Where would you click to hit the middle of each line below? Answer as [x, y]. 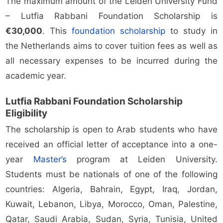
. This [57, 31]
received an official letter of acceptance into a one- [111, 145]
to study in [191, 31]
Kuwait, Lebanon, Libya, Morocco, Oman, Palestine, [111, 204]
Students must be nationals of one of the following [111, 174]
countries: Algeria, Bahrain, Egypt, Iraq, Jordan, [111, 189]
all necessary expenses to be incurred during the [111, 61]
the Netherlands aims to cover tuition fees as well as [111, 46]
